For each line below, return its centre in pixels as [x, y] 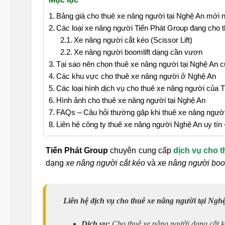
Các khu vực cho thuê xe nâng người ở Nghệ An [136, 76]
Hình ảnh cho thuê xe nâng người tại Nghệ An [131, 100]
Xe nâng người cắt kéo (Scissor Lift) [133, 40]
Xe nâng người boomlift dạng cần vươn [138, 52]
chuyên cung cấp [141, 150]
